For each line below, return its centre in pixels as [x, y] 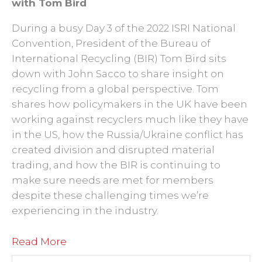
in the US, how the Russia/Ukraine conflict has [127, 134]
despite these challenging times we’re [110, 195]
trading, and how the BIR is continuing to [116, 165]
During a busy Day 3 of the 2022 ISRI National [124, 28]
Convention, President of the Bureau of [111, 43]
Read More [39, 241]
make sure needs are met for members [113, 180]
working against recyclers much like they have [130, 119]
